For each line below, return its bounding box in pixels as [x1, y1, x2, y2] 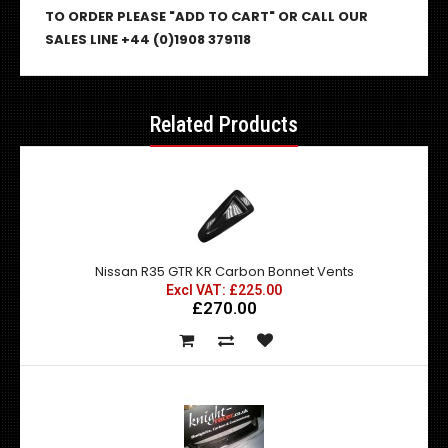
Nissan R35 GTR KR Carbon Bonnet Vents [94, 262, 354, 281]
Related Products [150, 112, 298, 137]
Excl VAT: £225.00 [166, 282, 282, 298]
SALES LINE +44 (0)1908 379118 [45, 30, 251, 49]
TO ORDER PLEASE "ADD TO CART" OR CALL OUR [45, 7, 368, 26]
